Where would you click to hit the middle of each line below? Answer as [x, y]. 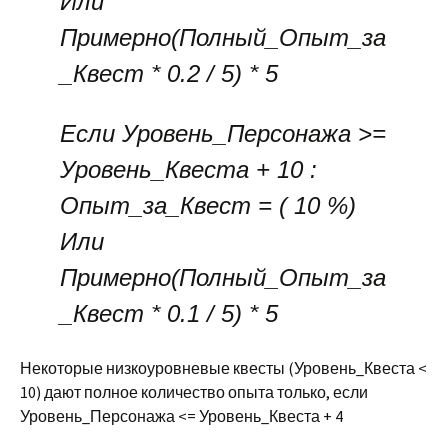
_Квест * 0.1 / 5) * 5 [169, 313]
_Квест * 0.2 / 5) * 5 [169, 73]
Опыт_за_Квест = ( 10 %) [208, 205]
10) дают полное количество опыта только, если [194, 392]
